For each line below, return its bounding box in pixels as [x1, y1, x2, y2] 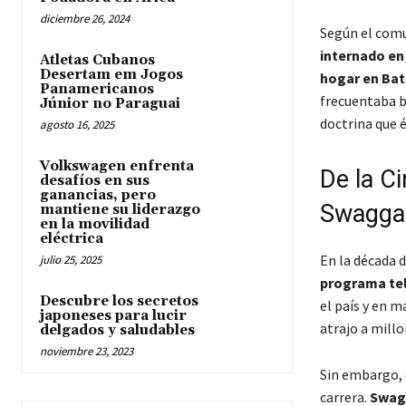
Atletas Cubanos [40, 51, 155, 69]
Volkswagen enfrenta [40, 157, 194, 175]
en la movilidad [40, 215, 150, 233]
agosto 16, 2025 [40, 116, 114, 132]
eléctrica [40, 229, 103, 247]
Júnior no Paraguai [40, 94, 180, 112]
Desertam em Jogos [40, 65, 183, 83]
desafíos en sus [40, 171, 150, 189]
